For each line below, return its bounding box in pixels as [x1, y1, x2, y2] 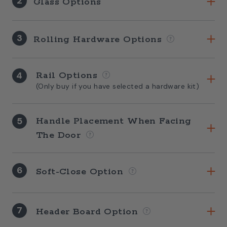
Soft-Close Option [35, 166, 127, 178]
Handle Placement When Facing [35, 116, 192, 127]
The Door [35, 130, 84, 141]
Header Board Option [35, 206, 141, 218]
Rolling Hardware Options [33, 34, 165, 46]
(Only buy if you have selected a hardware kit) [35, 82, 200, 91]
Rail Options [35, 70, 97, 82]
